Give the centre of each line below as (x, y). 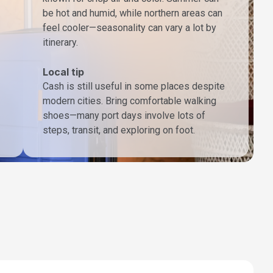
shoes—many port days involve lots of (124, 115)
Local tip (63, 72)
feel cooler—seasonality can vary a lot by (129, 27)
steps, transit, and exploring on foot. (119, 130)
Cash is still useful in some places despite (134, 86)
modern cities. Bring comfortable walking (129, 101)
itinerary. (60, 42)
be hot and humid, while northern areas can (133, 13)
